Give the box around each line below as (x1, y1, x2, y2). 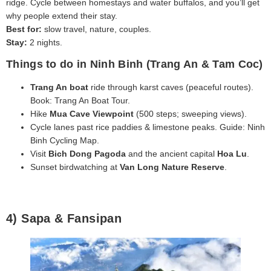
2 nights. (27, 38, 62, 48)
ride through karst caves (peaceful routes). (88, 82, 253, 92)
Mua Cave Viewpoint (50, 108, 134, 119)
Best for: (6, 24, 42, 34)
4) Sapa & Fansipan (6, 211, 122, 225)
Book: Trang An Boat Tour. (30, 95, 130, 105)
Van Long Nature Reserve (120, 162, 224, 172)
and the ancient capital (126, 148, 217, 158)
